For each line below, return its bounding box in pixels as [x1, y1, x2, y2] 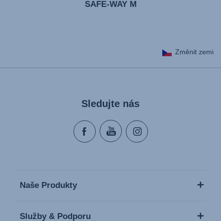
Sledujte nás [81, 98, 140, 109]
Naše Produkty [20, 181, 77, 190]
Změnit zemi [175, 48, 214, 56]
